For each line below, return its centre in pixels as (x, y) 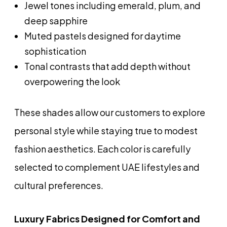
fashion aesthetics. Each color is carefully (102, 148)
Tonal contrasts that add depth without (107, 66)
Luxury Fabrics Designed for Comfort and (107, 218)
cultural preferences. (59, 185)
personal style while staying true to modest (106, 130)
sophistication (55, 51)
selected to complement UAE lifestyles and (107, 167)
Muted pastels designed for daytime (103, 35)
